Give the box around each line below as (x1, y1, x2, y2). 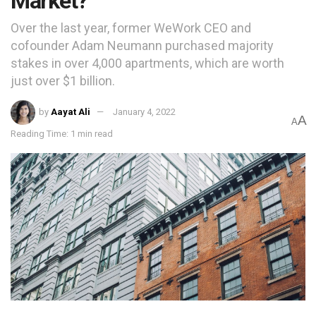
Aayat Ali (51, 107, 91, 118)
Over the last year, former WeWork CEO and (11, 20, 251, 36)
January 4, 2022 (113, 107, 176, 118)
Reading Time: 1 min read (11, 128, 113, 140)
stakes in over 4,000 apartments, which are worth (11, 56, 284, 71)
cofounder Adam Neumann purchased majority (11, 38, 274, 54)
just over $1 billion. (11, 73, 115, 89)
